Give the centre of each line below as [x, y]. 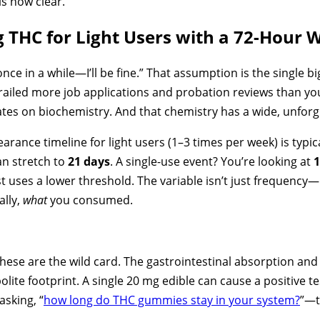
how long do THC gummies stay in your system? [172, 300]
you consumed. [90, 200]
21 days [89, 162]
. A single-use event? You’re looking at [212, 162]
